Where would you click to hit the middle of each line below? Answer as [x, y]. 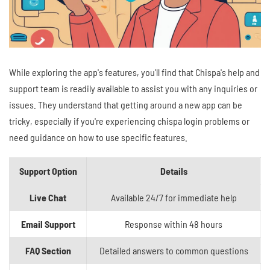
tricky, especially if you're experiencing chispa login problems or [129, 121]
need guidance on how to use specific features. [98, 137]
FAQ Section [48, 251]
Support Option [48, 171]
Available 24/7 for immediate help [174, 198]
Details [174, 171]
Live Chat [48, 198]
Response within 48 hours [174, 224]
